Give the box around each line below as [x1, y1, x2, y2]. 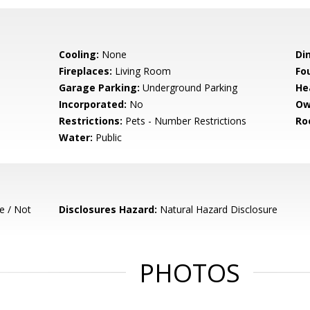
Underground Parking [140, 81, 238, 94]
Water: [59, 131, 93, 144]
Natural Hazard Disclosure [157, 203, 278, 216]
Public [93, 131, 122, 144]
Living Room [112, 64, 172, 77]
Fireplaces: [59, 64, 113, 77]
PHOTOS [139, 256, 240, 290]
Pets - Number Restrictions [122, 114, 247, 127]
